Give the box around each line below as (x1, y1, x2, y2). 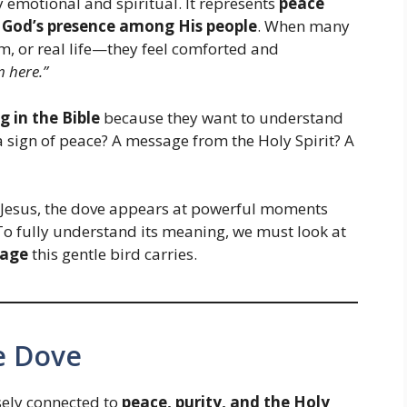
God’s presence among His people (2, 15, 257, 37)
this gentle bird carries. (28, 243, 197, 265)
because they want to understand (100, 106, 343, 128)
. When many (257, 15, 350, 37)
